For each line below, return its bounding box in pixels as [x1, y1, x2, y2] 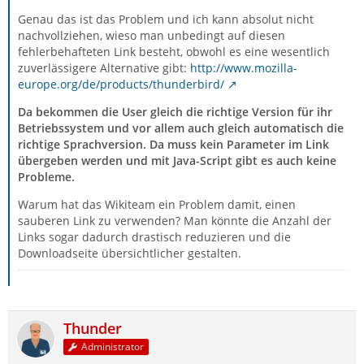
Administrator [81, 340, 145, 354]
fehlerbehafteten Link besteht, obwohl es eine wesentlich [18, 44, 330, 59]
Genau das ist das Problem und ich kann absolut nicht [18, 11, 314, 27]
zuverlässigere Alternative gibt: [18, 60, 190, 76]
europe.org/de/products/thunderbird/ [18, 76, 224, 92]
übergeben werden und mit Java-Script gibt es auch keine [18, 153, 336, 168]
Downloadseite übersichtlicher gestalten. [18, 245, 241, 261]
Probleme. [18, 169, 75, 184]
